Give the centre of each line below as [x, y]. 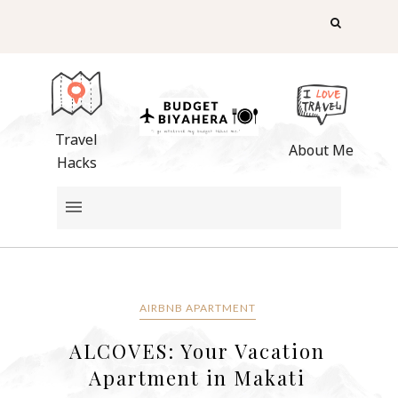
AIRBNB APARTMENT [197, 307]
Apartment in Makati [198, 377]
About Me [322, 151]
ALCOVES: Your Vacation [198, 350]
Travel [77, 139]
